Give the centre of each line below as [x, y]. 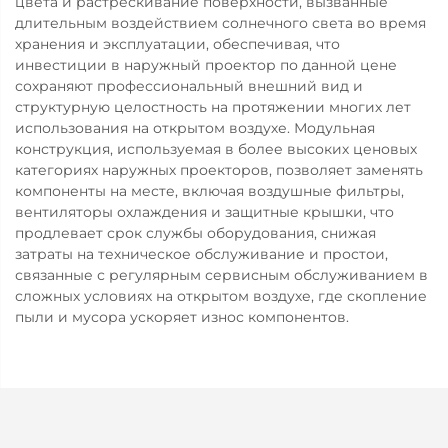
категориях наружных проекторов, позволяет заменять [219, 169]
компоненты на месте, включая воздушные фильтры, [209, 190]
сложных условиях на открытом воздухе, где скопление [221, 295]
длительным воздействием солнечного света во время [220, 22]
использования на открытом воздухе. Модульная [195, 127]
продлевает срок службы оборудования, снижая [195, 232]
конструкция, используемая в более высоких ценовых [216, 148]
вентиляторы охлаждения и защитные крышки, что [204, 211]
